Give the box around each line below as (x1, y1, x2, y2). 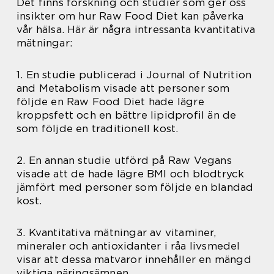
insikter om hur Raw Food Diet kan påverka (17, 10, 244, 23)
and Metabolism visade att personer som (17, 82, 230, 95)
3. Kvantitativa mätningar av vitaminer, (17, 226, 216, 239)
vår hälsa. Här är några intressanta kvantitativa (17, 23, 256, 36)
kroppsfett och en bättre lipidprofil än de (17, 109, 237, 122)
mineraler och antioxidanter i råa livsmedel (17, 240, 240, 253)
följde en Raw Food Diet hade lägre (17, 95, 204, 108)
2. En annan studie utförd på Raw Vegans (17, 154, 232, 167)
